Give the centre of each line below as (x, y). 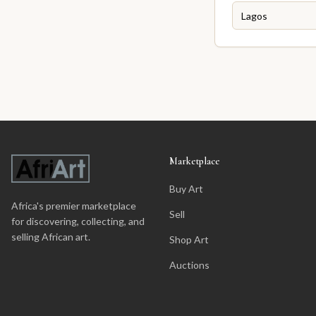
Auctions (189, 265)
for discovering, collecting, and (78, 221)
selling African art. (51, 237)
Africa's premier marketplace (74, 206)
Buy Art (186, 189)
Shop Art (189, 239)
